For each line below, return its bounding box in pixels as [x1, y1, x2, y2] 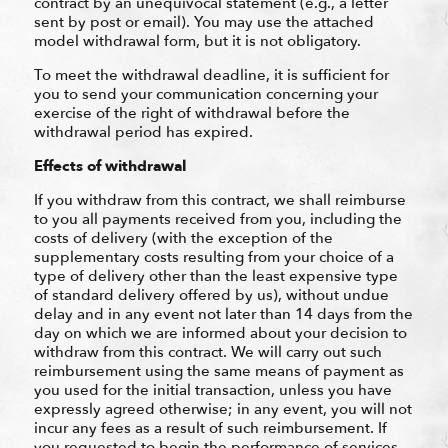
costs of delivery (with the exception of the [33, 227, 333, 248]
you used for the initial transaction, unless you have [33, 379, 392, 400]
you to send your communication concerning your [33, 83, 378, 104]
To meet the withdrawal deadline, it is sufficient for [33, 64, 389, 85]
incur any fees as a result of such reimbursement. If [33, 417, 387, 438]
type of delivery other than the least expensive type [33, 265, 398, 286]
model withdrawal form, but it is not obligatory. [33, 30, 365, 51]
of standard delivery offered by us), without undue [33, 284, 389, 305]
